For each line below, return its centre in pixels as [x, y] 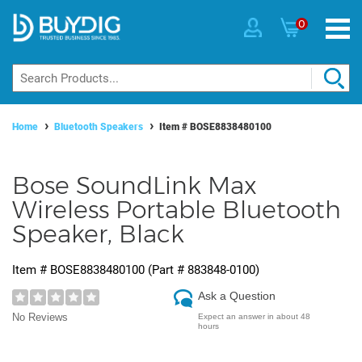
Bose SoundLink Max [135, 186]
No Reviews [40, 318]
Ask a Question [237, 296]
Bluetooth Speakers [99, 127]
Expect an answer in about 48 [254, 317]
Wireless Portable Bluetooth [177, 210]
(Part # [166, 270]
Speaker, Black [98, 234]
